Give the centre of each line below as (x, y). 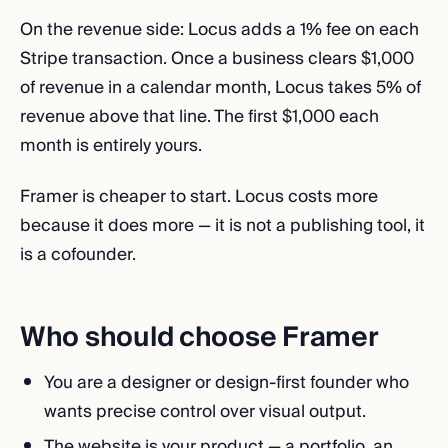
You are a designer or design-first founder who (226, 382)
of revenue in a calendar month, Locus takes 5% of (220, 87)
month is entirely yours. (111, 145)
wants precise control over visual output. (205, 411)
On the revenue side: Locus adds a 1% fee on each (219, 29)
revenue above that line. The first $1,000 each (199, 116)
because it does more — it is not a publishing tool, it (222, 225)
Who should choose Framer (199, 337)
